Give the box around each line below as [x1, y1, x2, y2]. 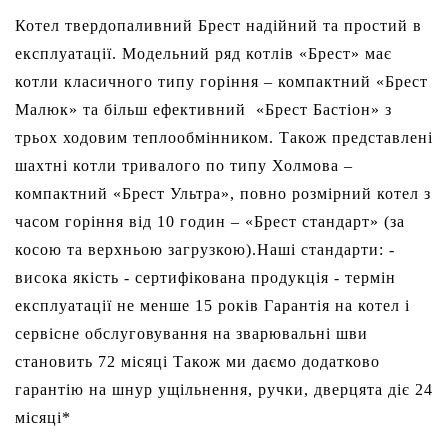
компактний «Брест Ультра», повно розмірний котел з [15, 185, 431, 203]
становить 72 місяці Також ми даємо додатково [15, 353, 380, 371]
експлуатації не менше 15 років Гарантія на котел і [15, 297, 410, 315]
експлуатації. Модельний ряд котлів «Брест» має [15, 45, 392, 63]
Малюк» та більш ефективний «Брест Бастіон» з [15, 101, 392, 119]
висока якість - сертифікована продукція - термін [15, 269, 396, 287]
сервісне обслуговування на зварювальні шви [15, 325, 368, 343]
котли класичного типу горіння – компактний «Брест [15, 73, 428, 91]
